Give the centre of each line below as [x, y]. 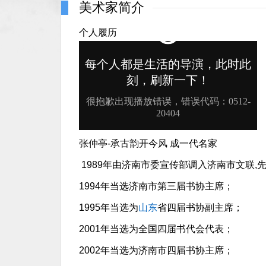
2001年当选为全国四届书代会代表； [156, 229]
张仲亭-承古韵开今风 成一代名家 [148, 143]
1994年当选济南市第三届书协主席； [156, 186]
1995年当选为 [109, 208]
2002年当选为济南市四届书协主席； [156, 250]
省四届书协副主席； [200, 208]
